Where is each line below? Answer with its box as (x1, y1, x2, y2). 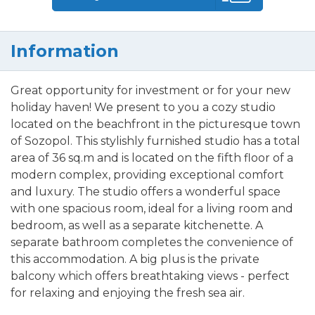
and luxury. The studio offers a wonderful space (11, 185, 281, 199)
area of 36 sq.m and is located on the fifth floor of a (11, 151, 293, 165)
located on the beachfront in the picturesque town (11, 117, 300, 131)
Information (11, 41, 119, 62)
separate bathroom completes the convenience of (11, 236, 293, 250)
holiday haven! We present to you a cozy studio (11, 101, 276, 115)
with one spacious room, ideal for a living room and (11, 202, 293, 216)
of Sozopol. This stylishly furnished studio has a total (11, 134, 300, 148)
